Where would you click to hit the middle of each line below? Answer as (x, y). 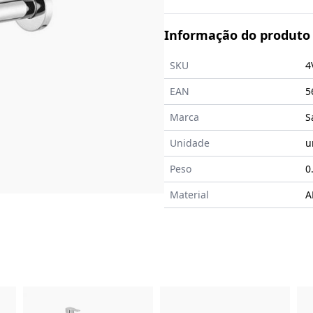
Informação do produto (237, 35)
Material (189, 195)
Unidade (189, 143)
